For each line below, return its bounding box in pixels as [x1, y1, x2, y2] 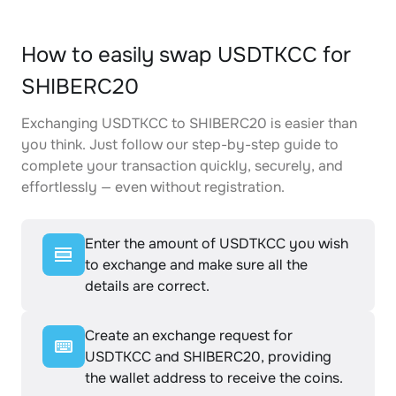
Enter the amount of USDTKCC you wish [85, 234, 348, 253]
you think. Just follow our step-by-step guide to [21, 135, 339, 154]
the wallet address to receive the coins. [85, 369, 343, 387]
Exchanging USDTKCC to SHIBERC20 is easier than [21, 114, 357, 133]
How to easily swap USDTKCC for [21, 42, 351, 68]
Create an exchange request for [85, 326, 293, 345]
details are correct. [85, 277, 209, 295]
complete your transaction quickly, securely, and [21, 156, 343, 175]
